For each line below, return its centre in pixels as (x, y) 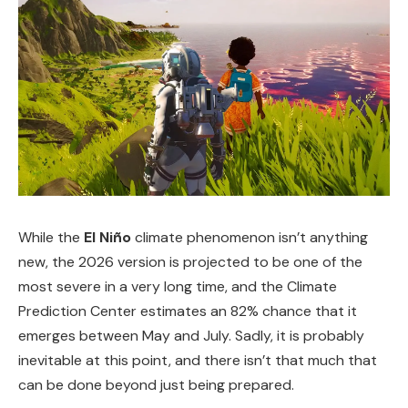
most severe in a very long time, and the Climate (178, 286)
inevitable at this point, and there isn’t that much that (198, 360)
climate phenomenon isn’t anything (250, 237)
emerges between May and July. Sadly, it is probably (191, 335)
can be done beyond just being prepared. (156, 384)
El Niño (107, 237)
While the (51, 237)
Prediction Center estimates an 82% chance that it (188, 311)
